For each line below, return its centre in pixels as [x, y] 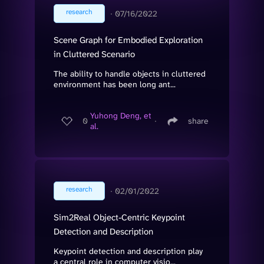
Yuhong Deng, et [121, 116]
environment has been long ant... [115, 84]
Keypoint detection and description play [128, 251]
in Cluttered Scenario [94, 54]
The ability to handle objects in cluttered [130, 73]
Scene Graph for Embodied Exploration [128, 40]
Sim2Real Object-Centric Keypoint [119, 217]
